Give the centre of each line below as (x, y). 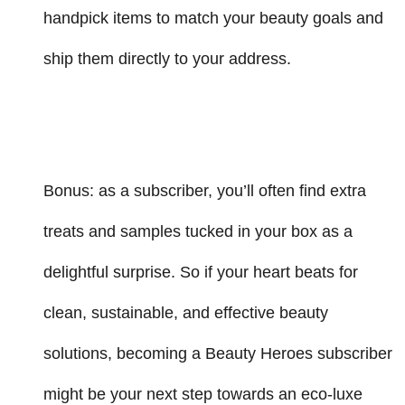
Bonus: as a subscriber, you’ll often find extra (205, 190)
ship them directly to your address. (167, 58)
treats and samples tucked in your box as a (198, 231)
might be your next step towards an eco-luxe (203, 394)
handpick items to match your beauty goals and (213, 18)
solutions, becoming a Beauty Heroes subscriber (218, 353)
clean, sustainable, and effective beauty (186, 312)
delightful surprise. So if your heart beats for (201, 272)
